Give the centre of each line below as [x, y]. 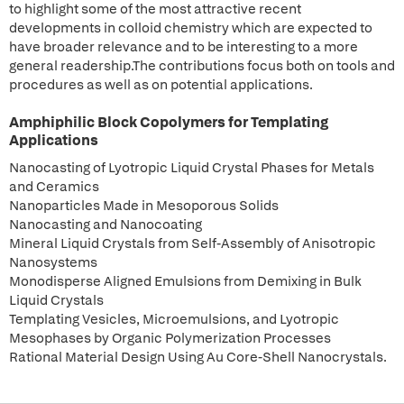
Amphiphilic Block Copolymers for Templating [169, 122]
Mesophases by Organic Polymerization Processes [170, 338]
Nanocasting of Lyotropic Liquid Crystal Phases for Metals [192, 168]
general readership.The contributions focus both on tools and [202, 66]
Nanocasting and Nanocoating [106, 225]
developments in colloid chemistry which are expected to [191, 28]
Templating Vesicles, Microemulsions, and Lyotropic [174, 319]
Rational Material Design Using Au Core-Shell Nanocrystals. [198, 357]
